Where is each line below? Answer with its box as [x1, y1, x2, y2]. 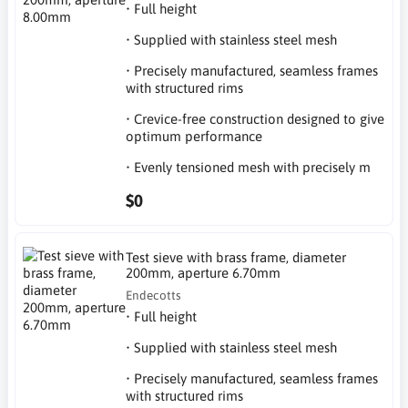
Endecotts [126, 288, 182, 302]
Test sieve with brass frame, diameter [126, 250, 347, 265]
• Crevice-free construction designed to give [126, 110, 385, 127]
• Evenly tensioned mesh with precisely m [126, 158, 372, 175]
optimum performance [126, 127, 263, 144]
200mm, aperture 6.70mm [126, 265, 281, 280]
